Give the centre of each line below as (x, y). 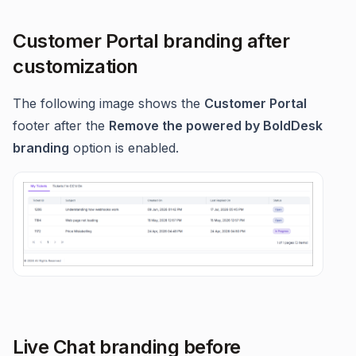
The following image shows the (108, 103)
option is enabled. (124, 147)
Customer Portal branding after (151, 41)
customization (75, 66)
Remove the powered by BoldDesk (216, 125)
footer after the (61, 125)
